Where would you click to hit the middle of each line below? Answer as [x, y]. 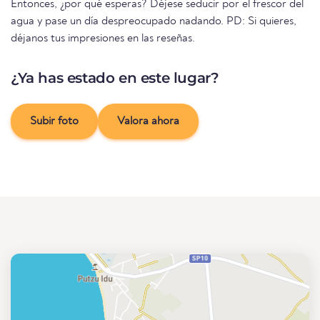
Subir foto [54, 122]
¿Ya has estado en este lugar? [115, 78]
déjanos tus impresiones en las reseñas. [103, 39]
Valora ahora [148, 122]
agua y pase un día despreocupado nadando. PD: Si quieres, [154, 22]
